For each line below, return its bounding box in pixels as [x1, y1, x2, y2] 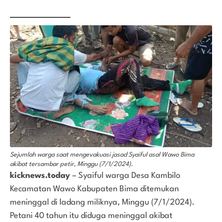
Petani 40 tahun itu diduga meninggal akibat [10, 211, 172, 220]
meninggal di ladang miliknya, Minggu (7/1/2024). [10, 198, 195, 207]
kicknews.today [10, 171, 72, 180]
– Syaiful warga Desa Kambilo [72, 171, 180, 180]
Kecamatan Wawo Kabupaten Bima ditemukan [10, 184, 179, 193]
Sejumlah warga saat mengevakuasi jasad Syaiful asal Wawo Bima [10, 151, 194, 158]
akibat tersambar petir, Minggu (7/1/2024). [10, 161, 133, 167]
